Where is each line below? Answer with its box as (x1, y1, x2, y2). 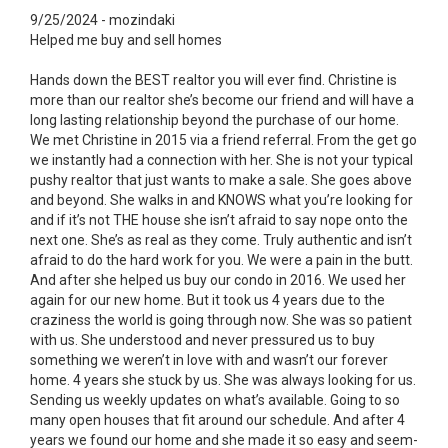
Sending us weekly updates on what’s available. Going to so (30, 391, 400, 408)
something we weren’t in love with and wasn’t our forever (30, 351, 388, 368)
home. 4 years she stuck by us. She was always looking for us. (30, 371, 416, 388)
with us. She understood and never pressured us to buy (30, 331, 375, 348)
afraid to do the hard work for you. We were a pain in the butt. (30, 251, 413, 268)
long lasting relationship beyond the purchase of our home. (30, 111, 399, 128)
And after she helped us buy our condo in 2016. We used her (30, 271, 406, 288)
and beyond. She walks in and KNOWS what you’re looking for (30, 191, 413, 208)
